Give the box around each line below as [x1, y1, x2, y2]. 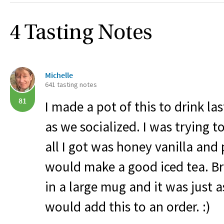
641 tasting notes [45, 80, 97, 89]
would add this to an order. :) [45, 198, 210, 215]
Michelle [45, 70, 73, 80]
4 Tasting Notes [10, 23, 152, 44]
